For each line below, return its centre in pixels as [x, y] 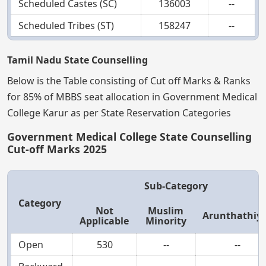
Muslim [166, 210]
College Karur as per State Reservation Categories [119, 113]
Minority [166, 221]
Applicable [104, 221]
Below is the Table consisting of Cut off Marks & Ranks [129, 80]
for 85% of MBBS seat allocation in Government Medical [132, 96]
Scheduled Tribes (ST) [66, 25]
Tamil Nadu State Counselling [77, 60]
